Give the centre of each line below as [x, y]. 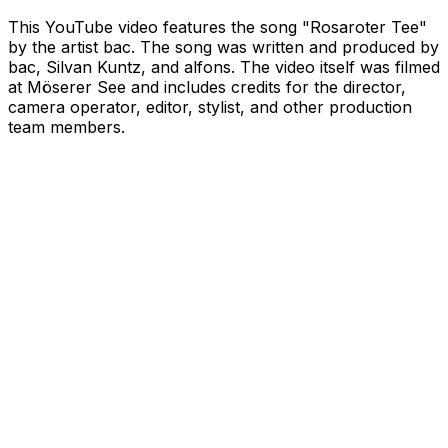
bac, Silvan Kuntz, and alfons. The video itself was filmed [224, 66]
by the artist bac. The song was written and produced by [223, 46]
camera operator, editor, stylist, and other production [210, 106]
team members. [66, 126]
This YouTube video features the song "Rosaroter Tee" [217, 26]
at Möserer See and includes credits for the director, [207, 86]
